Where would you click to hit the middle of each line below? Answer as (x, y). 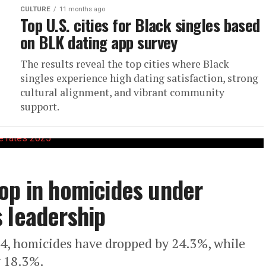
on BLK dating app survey (99, 42)
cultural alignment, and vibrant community (122, 92)
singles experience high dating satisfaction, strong (139, 78)
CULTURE (35, 9)
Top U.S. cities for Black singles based (140, 25)
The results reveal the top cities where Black (125, 64)
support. (40, 107)
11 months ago (82, 9)
